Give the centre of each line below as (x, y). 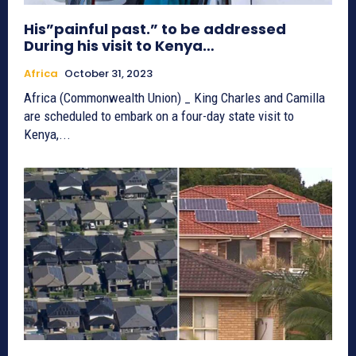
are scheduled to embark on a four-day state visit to (159, 116)
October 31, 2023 (108, 73)
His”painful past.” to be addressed (155, 29)
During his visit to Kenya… (119, 45)
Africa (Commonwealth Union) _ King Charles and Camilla (174, 97)
